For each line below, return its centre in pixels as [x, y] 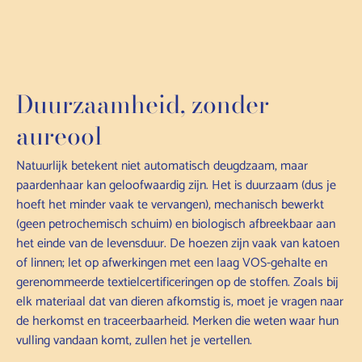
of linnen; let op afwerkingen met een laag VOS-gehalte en [172, 263]
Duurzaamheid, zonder [143, 104]
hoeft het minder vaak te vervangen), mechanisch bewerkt [170, 204]
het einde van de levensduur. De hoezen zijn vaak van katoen [178, 243]
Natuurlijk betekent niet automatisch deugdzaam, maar [162, 166]
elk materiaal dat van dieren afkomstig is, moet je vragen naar [180, 301]
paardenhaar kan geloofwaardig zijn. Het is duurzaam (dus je [176, 185]
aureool [59, 135]
